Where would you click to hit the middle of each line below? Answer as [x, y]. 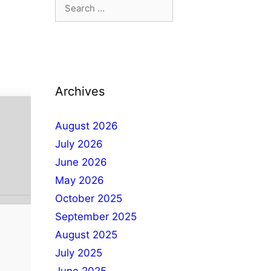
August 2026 [87, 126]
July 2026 [79, 144]
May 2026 [80, 180]
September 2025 [96, 217]
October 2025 [89, 198]
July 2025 [79, 253]
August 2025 [86, 235]
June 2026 [81, 162]
